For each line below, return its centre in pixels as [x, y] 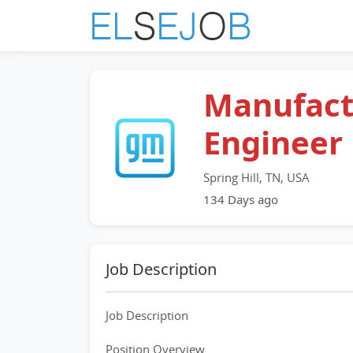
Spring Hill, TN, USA [256, 177]
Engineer [273, 142]
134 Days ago [241, 199]
